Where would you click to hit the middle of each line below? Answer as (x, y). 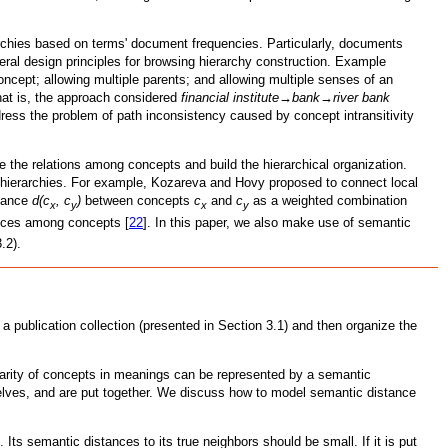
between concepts (137, 200)
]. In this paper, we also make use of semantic (277, 222)
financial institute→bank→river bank (285, 97)
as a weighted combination (328, 200)
